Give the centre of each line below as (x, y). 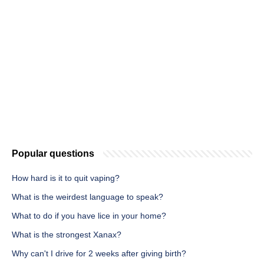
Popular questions (53, 154)
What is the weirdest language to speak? (88, 197)
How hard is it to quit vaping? (66, 178)
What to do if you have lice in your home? (89, 216)
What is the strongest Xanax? (67, 235)
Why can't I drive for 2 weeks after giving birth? (99, 254)
